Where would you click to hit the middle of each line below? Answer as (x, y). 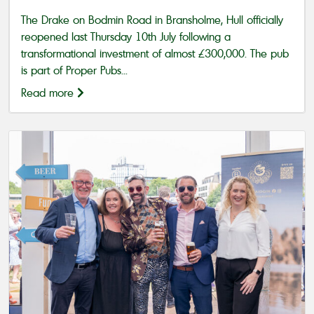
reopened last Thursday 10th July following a (126, 37)
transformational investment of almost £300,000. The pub (155, 54)
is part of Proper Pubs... (74, 70)
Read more (49, 93)
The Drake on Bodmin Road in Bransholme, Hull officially (152, 20)
